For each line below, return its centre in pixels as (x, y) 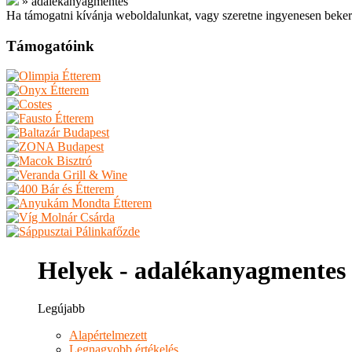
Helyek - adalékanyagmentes (192, 270)
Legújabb (61, 309)
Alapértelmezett (108, 335)
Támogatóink (50, 46)
